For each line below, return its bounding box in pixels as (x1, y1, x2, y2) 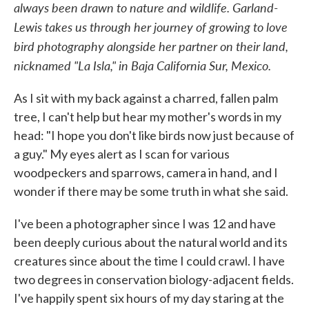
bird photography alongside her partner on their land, (14, 37, 288, 54)
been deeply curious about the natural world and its (14, 234, 288, 250)
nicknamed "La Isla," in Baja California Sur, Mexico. (14, 56, 271, 74)
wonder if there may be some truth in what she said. (14, 183, 288, 199)
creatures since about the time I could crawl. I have (14, 252, 285, 268)
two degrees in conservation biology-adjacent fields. (14, 271, 294, 287)
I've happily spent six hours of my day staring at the (14, 290, 284, 306)
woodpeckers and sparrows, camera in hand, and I (14, 164, 278, 180)
